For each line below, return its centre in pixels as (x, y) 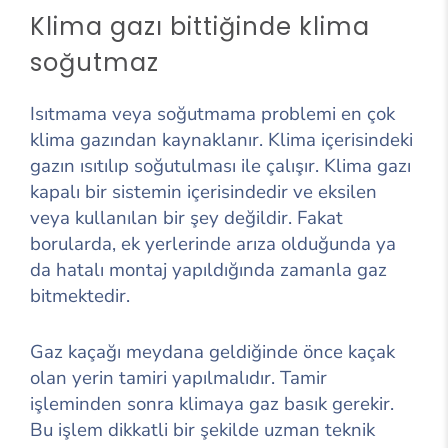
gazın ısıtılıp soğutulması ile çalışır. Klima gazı (220, 166)
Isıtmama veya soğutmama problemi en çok (212, 114)
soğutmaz (94, 63)
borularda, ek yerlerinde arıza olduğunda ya (213, 244)
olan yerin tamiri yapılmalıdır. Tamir (178, 378)
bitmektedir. (80, 296)
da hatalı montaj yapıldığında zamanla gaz (208, 270)
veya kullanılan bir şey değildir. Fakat (186, 218)
